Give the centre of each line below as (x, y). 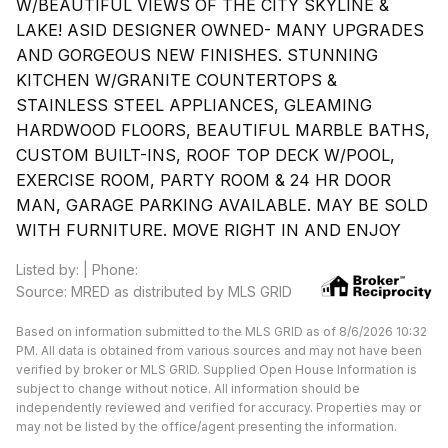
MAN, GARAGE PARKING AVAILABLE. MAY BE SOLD (222, 205)
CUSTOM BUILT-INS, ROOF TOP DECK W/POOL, (205, 155)
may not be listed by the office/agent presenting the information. (206, 426)
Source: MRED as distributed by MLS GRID (154, 291)
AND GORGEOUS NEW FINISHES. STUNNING (197, 55)
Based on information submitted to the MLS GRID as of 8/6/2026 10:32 (221, 331)
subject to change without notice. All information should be (188, 388)
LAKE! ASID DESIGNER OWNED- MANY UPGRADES (220, 30)
